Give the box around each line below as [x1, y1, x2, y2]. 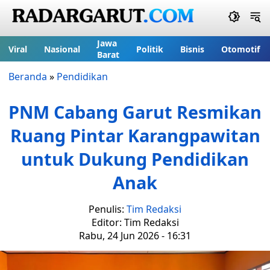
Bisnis [180, 43, 204, 55]
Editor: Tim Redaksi [91, 216, 179, 229]
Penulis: [89, 202, 127, 216]
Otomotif [221, 43, 260, 55]
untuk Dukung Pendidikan [21, 147, 249, 171]
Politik [136, 43, 163, 55]
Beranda [8, 70, 47, 83]
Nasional [44, 43, 80, 55]
